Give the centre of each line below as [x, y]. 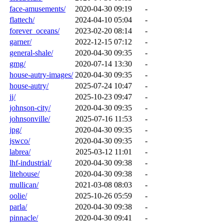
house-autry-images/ [41, 74]
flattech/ [22, 19]
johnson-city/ [30, 107]
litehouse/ [24, 173]
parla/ [18, 206]
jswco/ [20, 140]
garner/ [20, 41]
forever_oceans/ [34, 30]
